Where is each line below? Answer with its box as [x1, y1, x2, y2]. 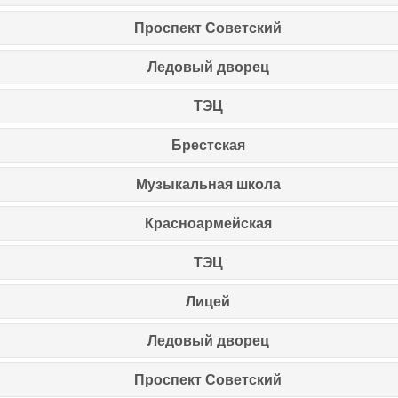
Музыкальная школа [135, 176, 281, 192]
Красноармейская [144, 215, 272, 231]
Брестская [171, 137, 245, 153]
